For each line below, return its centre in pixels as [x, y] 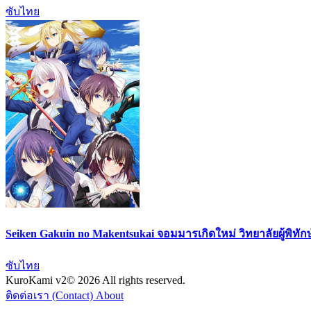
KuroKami [31, 280]
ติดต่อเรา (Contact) [51, 296]
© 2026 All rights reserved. [126, 280]
